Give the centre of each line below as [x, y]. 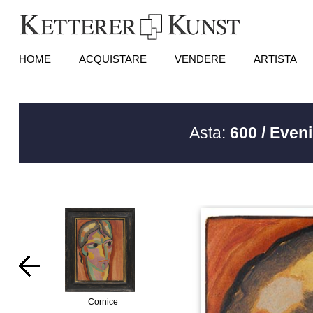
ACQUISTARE [112, 59]
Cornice [103, 302]
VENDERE [200, 59]
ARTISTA [275, 59]
